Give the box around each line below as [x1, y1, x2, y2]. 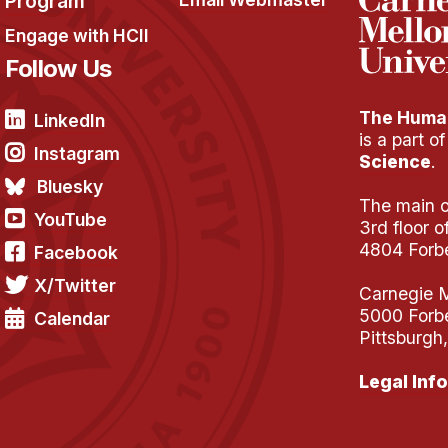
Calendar [33, 308, 110, 329]
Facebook [33, 242, 118, 263]
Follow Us [4, 54, 112, 83]
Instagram [33, 143, 120, 164]
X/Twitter [33, 275, 116, 296]
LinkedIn [33, 110, 105, 131]
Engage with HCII [4, 25, 149, 46]
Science [358, 151, 431, 173]
